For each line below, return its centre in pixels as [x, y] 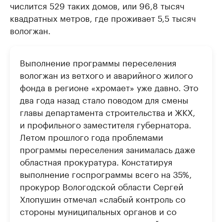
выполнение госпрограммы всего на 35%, [106, 174]
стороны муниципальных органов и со [98, 211]
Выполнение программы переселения [98, 62]
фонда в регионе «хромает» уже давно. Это [109, 87]
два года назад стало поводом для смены [104, 99]
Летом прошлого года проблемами [91, 137]
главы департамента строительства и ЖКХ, [108, 112]
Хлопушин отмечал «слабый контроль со [103, 198]
